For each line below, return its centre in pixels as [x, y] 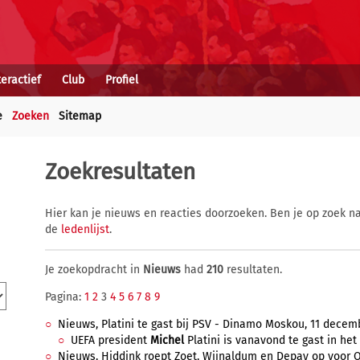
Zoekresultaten [120, 172]
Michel [167, 340]
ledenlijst [85, 229]
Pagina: [65, 297]
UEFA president [110, 340]
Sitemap [80, 116]
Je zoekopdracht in [94, 270]
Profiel [122, 80]
